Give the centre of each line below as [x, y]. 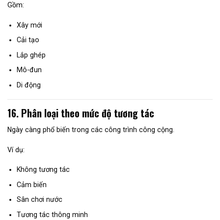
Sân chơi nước [39, 200]
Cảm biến [31, 184]
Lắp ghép [31, 55]
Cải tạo [28, 40]
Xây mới [29, 25]
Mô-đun [29, 70]
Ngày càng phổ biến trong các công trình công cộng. [91, 130]
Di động [28, 85]
